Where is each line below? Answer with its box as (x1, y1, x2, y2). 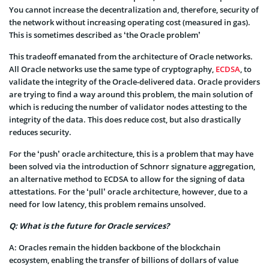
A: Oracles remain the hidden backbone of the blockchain (9, 241, 220, 253)
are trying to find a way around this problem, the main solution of (9, 88, 253, 100)
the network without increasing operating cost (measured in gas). (9, 16, 250, 28)
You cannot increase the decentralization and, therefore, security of (9, 4, 259, 15)
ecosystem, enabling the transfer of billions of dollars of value (9, 254, 238, 265)
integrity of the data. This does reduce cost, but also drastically (9, 113, 241, 125)
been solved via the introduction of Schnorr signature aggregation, (9, 160, 255, 172)
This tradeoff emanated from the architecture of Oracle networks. (9, 50, 253, 62)
